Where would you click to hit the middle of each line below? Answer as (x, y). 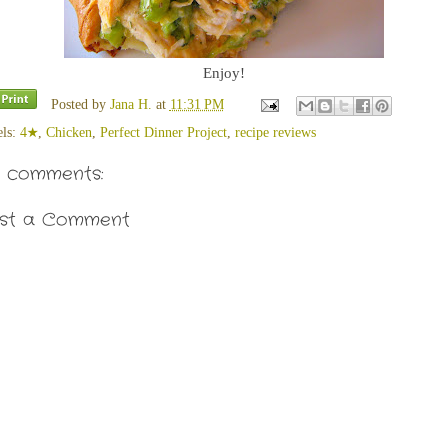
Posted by (80, 104)
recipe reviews (275, 132)
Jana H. (130, 104)
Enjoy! (224, 72)
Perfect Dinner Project (163, 132)
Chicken (69, 132)
